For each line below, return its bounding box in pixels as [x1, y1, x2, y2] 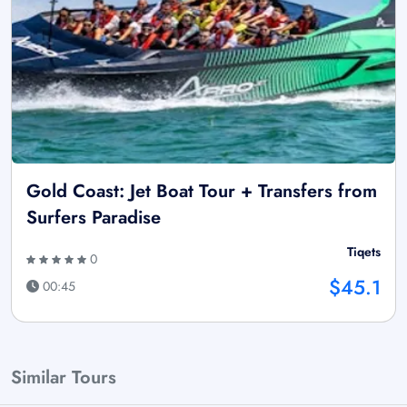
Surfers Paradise [26, 203, 161, 231]
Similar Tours [11, 363, 116, 391]
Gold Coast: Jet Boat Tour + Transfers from [26, 177, 377, 204]
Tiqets [347, 242, 381, 261]
